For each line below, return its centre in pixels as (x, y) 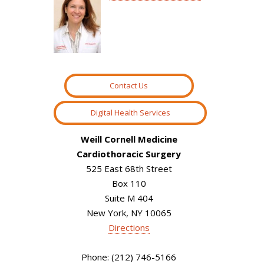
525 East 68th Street (129, 169)
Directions (129, 228)
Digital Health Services (130, 112)
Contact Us (129, 85)
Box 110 (129, 184)
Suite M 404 (129, 198)
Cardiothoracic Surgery (129, 154)
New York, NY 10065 (129, 213)
